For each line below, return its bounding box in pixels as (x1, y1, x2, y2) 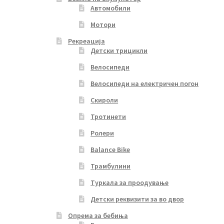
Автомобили (90, 3, 131, 13)
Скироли (90, 95, 118, 105)
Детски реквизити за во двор (90, 194, 184, 204)
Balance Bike (90, 145, 130, 154)
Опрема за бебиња (67, 211, 128, 220)
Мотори (90, 20, 116, 29)
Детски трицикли (90, 46, 148, 55)
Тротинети (90, 112, 126, 121)
